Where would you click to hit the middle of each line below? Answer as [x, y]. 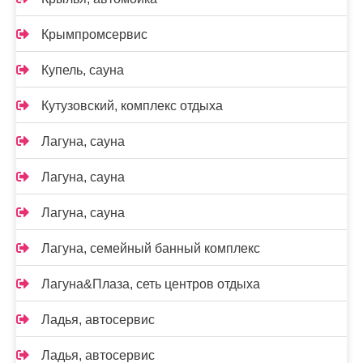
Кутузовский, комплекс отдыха [132, 105]
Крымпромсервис [94, 34]
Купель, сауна [83, 70]
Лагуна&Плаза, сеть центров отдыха [151, 284]
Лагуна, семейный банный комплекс [151, 248]
